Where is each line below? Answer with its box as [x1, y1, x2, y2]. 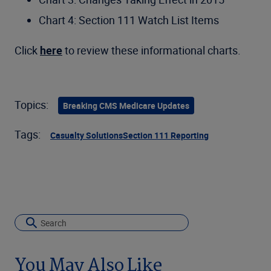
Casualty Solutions [50, 129, 123, 141]
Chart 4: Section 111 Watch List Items [39, 13, 219, 27]
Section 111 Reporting [123, 129, 209, 141]
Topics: [15, 97, 48, 112]
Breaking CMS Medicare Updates [63, 100, 189, 111]
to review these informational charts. [62, 43, 241, 57]
